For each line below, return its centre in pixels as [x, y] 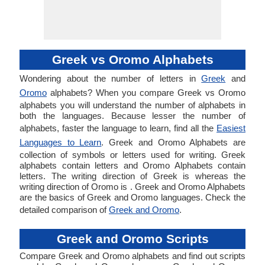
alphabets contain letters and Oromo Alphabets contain [132, 165]
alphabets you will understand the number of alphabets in [132, 105]
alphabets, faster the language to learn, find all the [118, 128]
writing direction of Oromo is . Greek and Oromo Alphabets [132, 187]
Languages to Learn [61, 142]
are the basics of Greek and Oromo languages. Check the [132, 197]
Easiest [231, 128]
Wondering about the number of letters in [111, 78]
